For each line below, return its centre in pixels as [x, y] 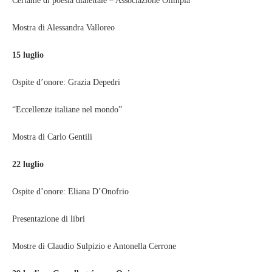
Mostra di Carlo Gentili [52, 137]
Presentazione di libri [49, 219]
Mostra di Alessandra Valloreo [63, 27]
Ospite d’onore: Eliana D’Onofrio [70, 191]
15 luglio [28, 55]
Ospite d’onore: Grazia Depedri [66, 82]
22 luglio [28, 164]
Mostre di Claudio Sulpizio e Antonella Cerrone [94, 246]
